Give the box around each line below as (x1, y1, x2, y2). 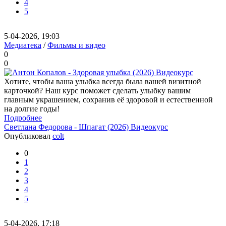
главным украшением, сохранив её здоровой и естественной (4, 95, 213, 104)
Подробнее (4, 114, 42, 122)
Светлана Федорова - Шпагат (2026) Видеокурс (4, 123, 168, 131)
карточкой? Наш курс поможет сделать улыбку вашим (4, 86, 191, 95)
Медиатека (4, 41, 41, 49)
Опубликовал (4, 132, 52, 140)
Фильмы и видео (47, 41, 105, 49)
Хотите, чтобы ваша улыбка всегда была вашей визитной (4, 77, 201, 86)
